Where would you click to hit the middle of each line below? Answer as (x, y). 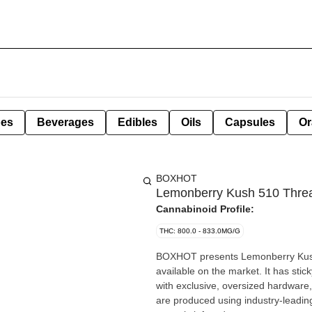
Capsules (250, 122)
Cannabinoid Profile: (205, 209)
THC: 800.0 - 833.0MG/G (200, 231)
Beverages (65, 122)
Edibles (138, 122)
